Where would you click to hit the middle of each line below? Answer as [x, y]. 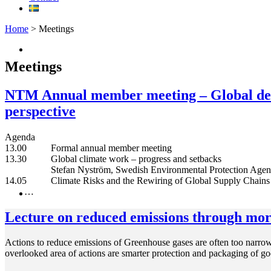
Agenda [20, 137]
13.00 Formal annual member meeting [88, 148]
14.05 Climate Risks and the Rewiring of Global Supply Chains [137, 180]
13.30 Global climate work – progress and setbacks [113, 158]
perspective [40, 111]
